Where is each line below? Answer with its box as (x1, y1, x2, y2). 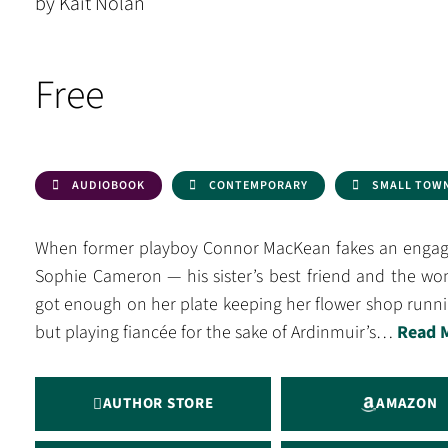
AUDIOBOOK (72, 177, 145, 194)
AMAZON (376, 393, 438, 414)
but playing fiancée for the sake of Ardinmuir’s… (35, 320, 397, 345)
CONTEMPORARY (209, 177, 308, 194)
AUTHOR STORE (102, 393, 214, 414)
